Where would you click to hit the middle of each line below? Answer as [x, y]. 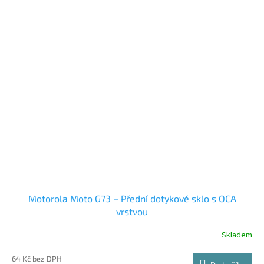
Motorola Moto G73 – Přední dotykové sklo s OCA [132, 198]
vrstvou [132, 211]
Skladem [237, 235]
